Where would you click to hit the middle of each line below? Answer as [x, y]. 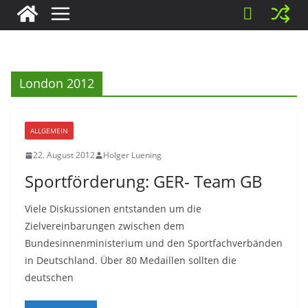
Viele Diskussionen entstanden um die [113, 209]
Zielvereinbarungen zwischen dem [104, 226]
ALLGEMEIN [49, 131]
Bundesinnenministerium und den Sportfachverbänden [154, 243]
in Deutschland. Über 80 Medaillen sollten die [131, 260]
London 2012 [57, 83]
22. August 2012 [64, 155]
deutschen [49, 277]
